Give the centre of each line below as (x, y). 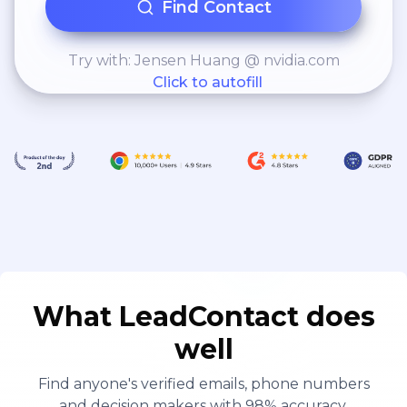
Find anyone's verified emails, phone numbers (203, 383)
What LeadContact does (203, 316)
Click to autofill (207, 82)
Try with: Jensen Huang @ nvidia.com (203, 60)
